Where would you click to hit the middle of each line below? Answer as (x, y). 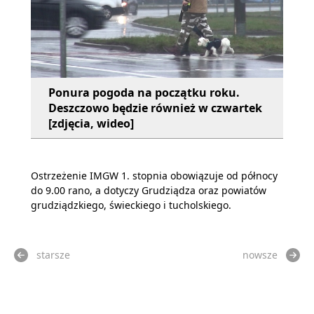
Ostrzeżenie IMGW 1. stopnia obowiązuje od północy (154, 176)
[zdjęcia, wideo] (91, 123)
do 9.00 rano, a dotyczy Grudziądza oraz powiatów (149, 190)
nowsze (260, 255)
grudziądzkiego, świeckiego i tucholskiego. (131, 205)
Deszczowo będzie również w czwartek (155, 108)
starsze (53, 255)
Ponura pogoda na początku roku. (144, 93)
